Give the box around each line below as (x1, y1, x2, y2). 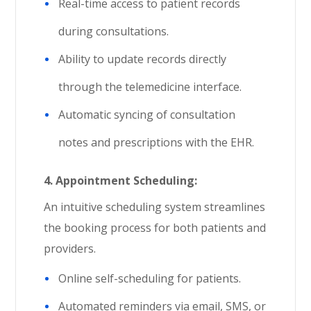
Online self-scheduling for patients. (58, 271, 242, 286)
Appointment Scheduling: (56, 173, 198, 188)
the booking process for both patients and (44, 220, 267, 235)
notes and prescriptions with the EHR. (58, 135, 255, 150)
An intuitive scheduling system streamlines (44, 199, 266, 215)
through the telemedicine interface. (58, 79, 242, 94)
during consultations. (58, 24, 169, 39)
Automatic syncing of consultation (58, 107, 236, 122)
